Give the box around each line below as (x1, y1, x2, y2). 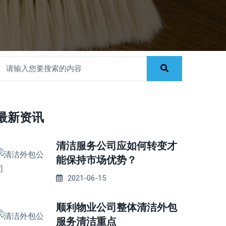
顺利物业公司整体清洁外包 (56, 202, 177, 213)
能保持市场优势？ (56, 154, 137, 165)
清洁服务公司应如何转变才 (56, 140, 177, 151)
